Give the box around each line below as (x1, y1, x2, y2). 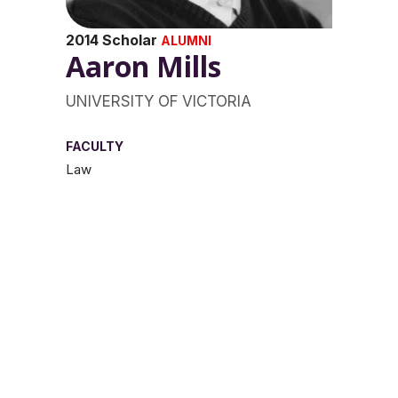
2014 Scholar (66, 31, 161, 49)
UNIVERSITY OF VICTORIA (66, 92, 251, 110)
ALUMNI (161, 33, 211, 48)
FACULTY (66, 139, 123, 154)
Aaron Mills (66, 47, 228, 85)
